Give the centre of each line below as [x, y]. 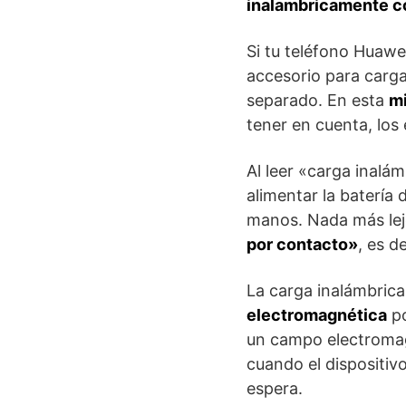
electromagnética [317, 315]
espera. [275, 388]
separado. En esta [318, 100]
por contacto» [302, 244]
